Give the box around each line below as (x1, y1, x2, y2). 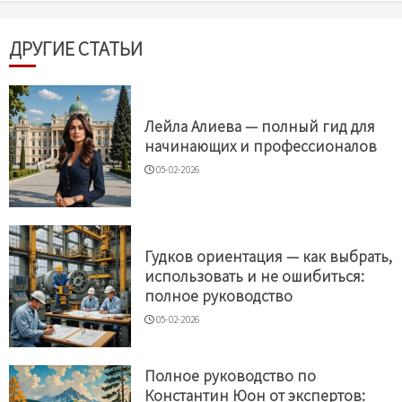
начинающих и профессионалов (144, 134, 377, 156)
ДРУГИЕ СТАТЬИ (9, 34, 143, 61)
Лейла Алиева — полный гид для (144, 114, 375, 136)
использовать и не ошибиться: (144, 264, 364, 286)
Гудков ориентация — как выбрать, (144, 244, 392, 267)
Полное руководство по (144, 363, 316, 386)
